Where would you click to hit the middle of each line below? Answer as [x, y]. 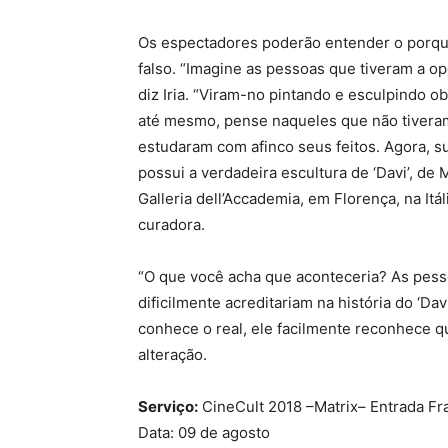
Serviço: [168, 406]
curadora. [171, 224]
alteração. [172, 354]
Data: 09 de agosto [204, 432]
